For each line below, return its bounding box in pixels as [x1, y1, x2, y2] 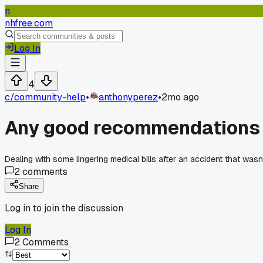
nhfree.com [5, 17, 53, 29]
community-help [14, 91, 86, 103]
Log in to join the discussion [5, 201, 123, 214]
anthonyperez [99, 91, 158, 103]
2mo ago [161, 91, 199, 103]
